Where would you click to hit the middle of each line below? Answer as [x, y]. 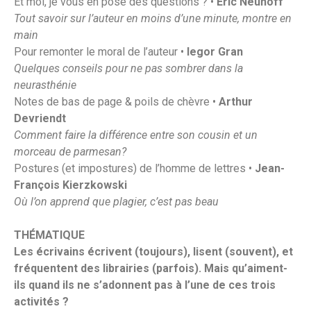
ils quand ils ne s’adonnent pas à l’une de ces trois [145, 285]
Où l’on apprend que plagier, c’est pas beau [116, 201]
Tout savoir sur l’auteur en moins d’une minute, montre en [153, 18]
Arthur [236, 101]
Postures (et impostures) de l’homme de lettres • [134, 168]
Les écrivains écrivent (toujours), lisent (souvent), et [153, 251]
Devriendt [40, 118]
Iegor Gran [215, 51]
